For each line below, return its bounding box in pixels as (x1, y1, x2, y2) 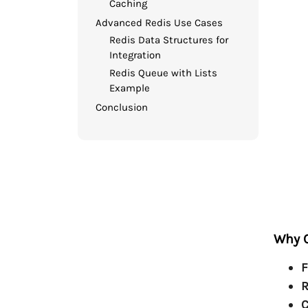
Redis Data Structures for (109, 33, 229, 46)
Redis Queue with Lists (109, 66, 218, 79)
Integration (109, 48, 162, 61)
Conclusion (96, 100, 148, 113)
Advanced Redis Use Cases (96, 16, 223, 30)
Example (109, 81, 151, 94)
